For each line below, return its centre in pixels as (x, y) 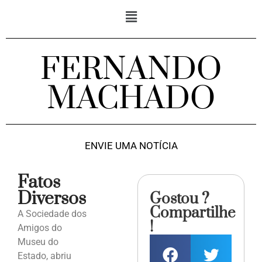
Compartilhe (193, 213)
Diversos (52, 199)
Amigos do (40, 228)
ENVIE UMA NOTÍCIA (131, 146)
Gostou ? (180, 199)
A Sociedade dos (52, 214)
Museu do (38, 242)
